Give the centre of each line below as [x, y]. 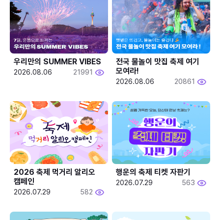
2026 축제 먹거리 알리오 [55, 172]
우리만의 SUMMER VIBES [57, 61]
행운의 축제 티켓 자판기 [153, 172]
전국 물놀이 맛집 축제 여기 [158, 61]
